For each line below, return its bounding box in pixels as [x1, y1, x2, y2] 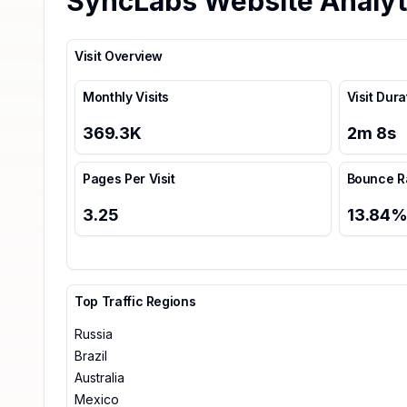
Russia [74, 325, 113, 342]
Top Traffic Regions [74, 293, 196, 309]
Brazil [74, 347, 107, 363]
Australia [74, 369, 124, 385]
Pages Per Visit [83, 170, 175, 186]
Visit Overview [74, 47, 164, 64]
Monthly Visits [83, 88, 170, 104]
